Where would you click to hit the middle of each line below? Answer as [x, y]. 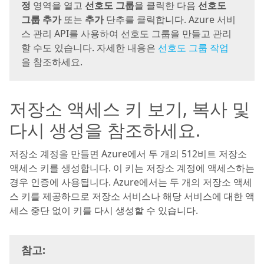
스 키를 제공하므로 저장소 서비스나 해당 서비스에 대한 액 [132, 196]
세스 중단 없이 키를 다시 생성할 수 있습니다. [104, 210]
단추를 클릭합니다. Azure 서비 [170, 19]
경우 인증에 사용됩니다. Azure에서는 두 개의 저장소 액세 [131, 182]
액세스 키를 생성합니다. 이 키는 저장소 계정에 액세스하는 [132, 168]
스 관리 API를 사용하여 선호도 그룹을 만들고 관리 [126, 34]
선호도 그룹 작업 [193, 48]
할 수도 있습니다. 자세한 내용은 [90, 48]
